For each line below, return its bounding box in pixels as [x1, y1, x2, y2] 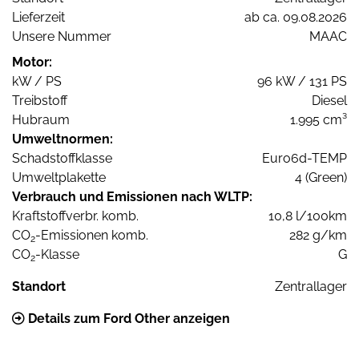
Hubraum [12, 112, 70, 128]
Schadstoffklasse [12, 151, 112, 167]
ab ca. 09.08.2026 [244, 10, 347, 26]
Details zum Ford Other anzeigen [25, 311, 230, 327]
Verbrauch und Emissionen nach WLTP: [12, 189, 252, 205]
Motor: [12, 54, 52, 71]
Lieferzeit [12, 10, 65, 26]
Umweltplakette [12, 170, 106, 186]
